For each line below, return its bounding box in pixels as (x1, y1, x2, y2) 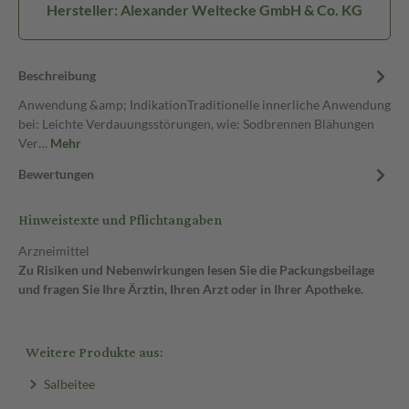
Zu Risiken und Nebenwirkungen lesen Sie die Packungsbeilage (18, 262, 374, 278)
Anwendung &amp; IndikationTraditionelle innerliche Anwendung (18, 97, 391, 112)
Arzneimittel (18, 243, 89, 258)
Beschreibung (18, 68, 96, 83)
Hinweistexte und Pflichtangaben (18, 207, 222, 234)
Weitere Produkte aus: (26, 340, 163, 366)
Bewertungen (18, 166, 94, 182)
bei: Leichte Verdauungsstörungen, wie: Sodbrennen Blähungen (18, 116, 374, 131)
